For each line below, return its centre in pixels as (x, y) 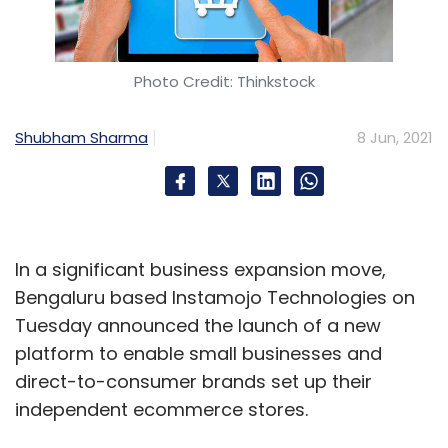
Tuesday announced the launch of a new (198, 325)
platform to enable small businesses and (198, 353)
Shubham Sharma (81, 137)
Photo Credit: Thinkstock (224, 81)
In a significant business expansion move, (200, 269)
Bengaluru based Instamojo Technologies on (215, 297)
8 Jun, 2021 (395, 137)
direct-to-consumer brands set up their (193, 381)
